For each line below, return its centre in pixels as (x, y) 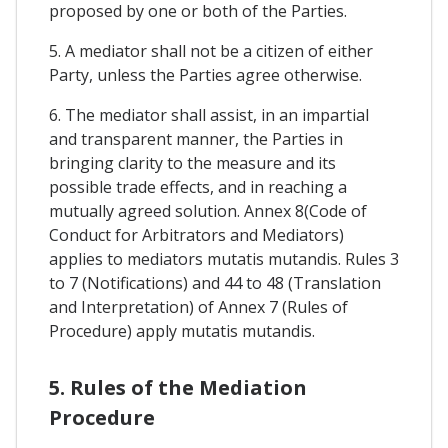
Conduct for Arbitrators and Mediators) (196, 235)
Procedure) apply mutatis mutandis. (182, 331)
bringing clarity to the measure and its (192, 163)
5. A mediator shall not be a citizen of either (211, 51)
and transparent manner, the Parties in (196, 139)
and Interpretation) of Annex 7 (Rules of (198, 307)
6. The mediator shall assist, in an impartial (209, 115)
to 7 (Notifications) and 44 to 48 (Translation (215, 283)
